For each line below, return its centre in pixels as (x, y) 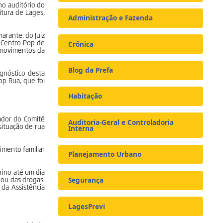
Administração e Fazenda (111, 18)
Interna (81, 128)
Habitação (85, 96)
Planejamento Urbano (105, 155)
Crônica (81, 44)
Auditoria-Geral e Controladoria (121, 122)
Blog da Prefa (91, 70)
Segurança (86, 180)
